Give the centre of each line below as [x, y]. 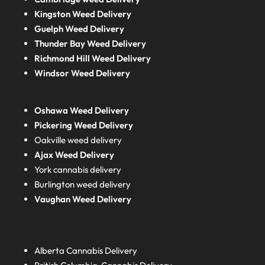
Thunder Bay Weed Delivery [91, 44]
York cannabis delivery [78, 169]
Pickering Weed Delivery [84, 125]
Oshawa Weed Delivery [82, 110]
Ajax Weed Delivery [75, 154]
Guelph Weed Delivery [80, 29]
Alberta [51, 251]
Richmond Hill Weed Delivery [93, 59]
